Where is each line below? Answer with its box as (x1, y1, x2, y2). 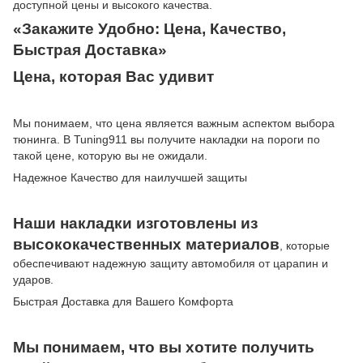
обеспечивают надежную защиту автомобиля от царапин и (13, 256, 328, 270)
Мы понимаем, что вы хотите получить (13, 338, 314, 356)
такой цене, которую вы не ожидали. (13, 148, 207, 162)
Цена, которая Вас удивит (13, 67, 214, 85)
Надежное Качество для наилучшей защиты (13, 170, 247, 184)
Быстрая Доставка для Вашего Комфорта (13, 294, 233, 308)
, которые (280, 238, 330, 252)
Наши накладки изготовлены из (13, 214, 258, 232)
